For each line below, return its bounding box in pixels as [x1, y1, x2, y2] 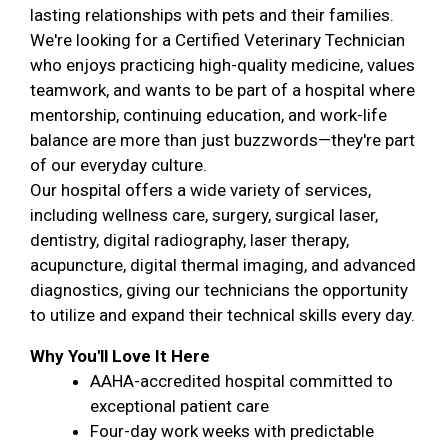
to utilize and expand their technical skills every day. [30, 305, 415, 325]
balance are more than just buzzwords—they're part [30, 130, 415, 150]
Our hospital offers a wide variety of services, [30, 180, 371, 200]
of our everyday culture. [30, 155, 207, 175]
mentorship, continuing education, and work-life [30, 105, 387, 125]
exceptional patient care [90, 396, 269, 416]
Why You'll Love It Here [30, 346, 210, 366]
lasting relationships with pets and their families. [30, 5, 394, 25]
